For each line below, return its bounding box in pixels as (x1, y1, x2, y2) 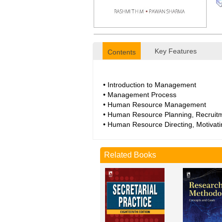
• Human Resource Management (103, 100, 206, 109)
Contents (108, 48, 136, 56)
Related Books (104, 150, 156, 159)
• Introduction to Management (103, 80, 196, 89)
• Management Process (103, 90, 176, 99)
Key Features (155, 47, 197, 55)
